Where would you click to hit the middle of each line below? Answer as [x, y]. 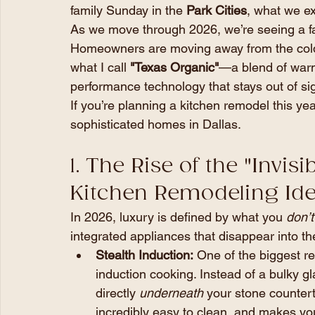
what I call [100, 67]
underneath [171, 292]
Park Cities [217, 10]
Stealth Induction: [144, 255]
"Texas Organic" [174, 67]
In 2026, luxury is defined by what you [178, 217]
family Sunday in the [128, 10]
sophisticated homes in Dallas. [156, 124]
